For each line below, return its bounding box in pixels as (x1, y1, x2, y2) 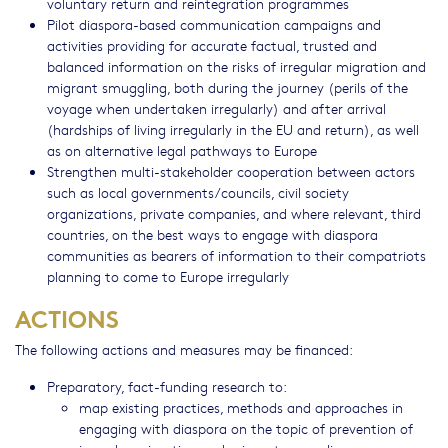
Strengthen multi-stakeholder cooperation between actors (47, 161, 415, 182)
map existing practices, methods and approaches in (79, 397, 403, 418)
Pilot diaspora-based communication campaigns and (47, 14, 381, 35)
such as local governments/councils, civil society (47, 182, 349, 203)
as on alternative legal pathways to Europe (47, 140, 317, 161)
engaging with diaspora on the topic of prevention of (79, 418, 413, 439)
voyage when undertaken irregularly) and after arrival (47, 98, 386, 119)
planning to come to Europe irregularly (47, 266, 289, 287)
